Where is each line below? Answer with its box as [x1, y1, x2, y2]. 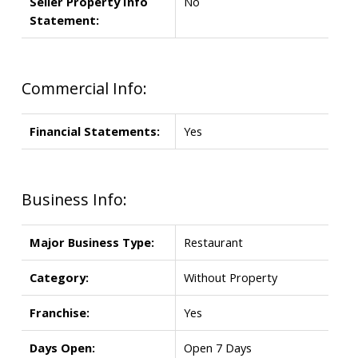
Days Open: [29, 339, 95, 356]
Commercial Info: [21, 77, 147, 99]
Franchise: [29, 304, 89, 320]
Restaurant [183, 233, 243, 250]
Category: [29, 268, 89, 285]
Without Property [183, 268, 277, 285]
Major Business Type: [29, 233, 154, 250]
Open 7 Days [183, 339, 252, 356]
